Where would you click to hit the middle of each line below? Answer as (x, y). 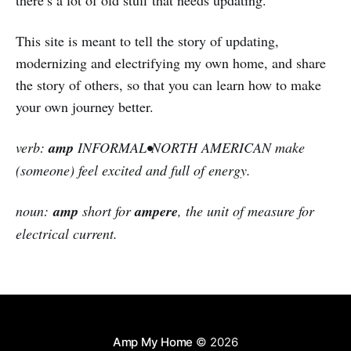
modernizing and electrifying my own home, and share (171, 63)
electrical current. (67, 234)
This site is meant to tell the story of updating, (147, 41)
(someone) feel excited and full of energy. (133, 170)
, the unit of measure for (246, 211)
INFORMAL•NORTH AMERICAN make (189, 148)
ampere (156, 212)
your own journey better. (85, 107)
